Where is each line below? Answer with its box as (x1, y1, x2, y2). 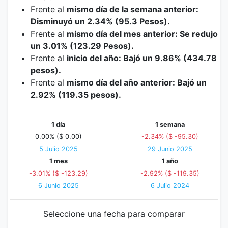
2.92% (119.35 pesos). (31, 90, 121, 100)
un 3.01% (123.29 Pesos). (31, 41, 134, 51)
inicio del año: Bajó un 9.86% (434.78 (67, 53, 217, 63)
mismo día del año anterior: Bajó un (67, 77, 207, 88)
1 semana (155, 121, 185, 128)
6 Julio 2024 (150, 182, 189, 189)
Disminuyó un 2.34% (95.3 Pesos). (31, 16, 170, 26)
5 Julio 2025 (39, 145, 78, 153)
